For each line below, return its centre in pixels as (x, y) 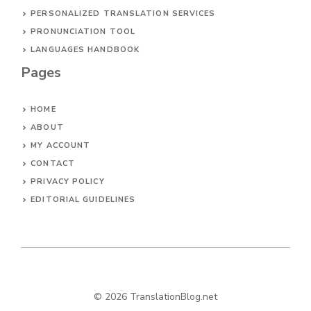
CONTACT (53, 164)
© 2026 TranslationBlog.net (155, 297)
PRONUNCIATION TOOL (83, 32)
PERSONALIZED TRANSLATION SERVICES (123, 14)
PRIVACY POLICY (68, 182)
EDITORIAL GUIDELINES (83, 200)
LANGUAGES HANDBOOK (85, 50)
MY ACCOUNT (61, 146)
